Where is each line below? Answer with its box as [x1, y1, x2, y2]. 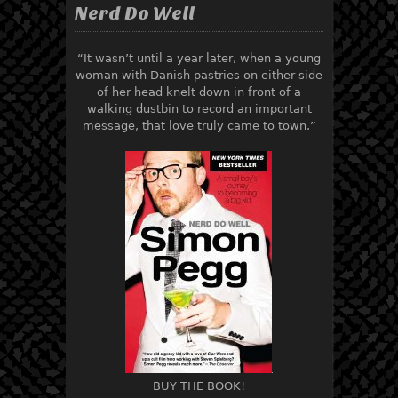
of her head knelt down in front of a [97, 84, 301, 99]
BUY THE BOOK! [153, 379, 245, 393]
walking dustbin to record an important [86, 101, 312, 115]
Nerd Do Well [75, 3, 195, 24]
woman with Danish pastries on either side [76, 68, 322, 82]
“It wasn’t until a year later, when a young [77, 51, 321, 65]
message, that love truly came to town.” [82, 118, 316, 132]
